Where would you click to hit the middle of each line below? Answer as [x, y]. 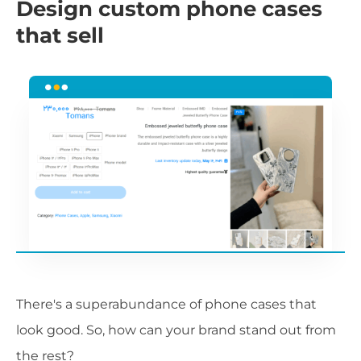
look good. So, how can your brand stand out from [176, 330]
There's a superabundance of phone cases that [166, 304]
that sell [60, 35]
